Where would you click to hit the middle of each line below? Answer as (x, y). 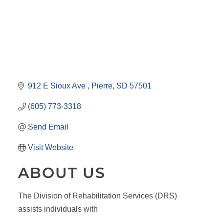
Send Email (48, 127)
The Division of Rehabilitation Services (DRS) (97, 196)
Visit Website (50, 148)
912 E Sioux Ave (57, 86)
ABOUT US (62, 173)
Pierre (102, 86)
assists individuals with (58, 209)
